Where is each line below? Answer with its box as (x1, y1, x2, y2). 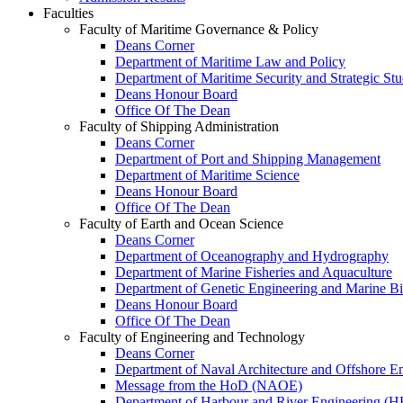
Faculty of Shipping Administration (79, 118, 279, 134)
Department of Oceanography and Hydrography (115, 247, 389, 264)
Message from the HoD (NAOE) (115, 377, 302, 393)
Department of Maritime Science (115, 166, 300, 183)
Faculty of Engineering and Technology (79, 328, 305, 345)
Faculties (43, 4, 94, 21)
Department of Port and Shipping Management (115, 150, 381, 166)
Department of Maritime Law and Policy (115, 53, 345, 69)
